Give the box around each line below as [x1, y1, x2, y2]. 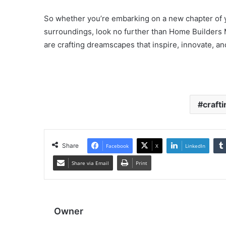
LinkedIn [185, 142, 205, 149]
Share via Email [72, 159, 109, 166]
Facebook [106, 142, 129, 149]
